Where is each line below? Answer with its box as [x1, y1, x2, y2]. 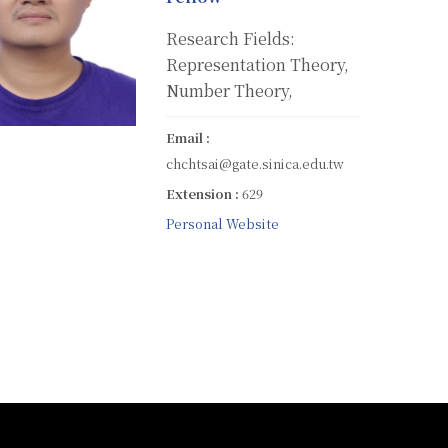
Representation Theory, [166, 52, 349, 76]
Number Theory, [166, 78, 293, 102]
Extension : [166, 183, 242, 203]
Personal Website [166, 213, 279, 233]
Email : [166, 127, 210, 147]
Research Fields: [166, 26, 295, 50]
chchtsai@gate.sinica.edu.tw [166, 153, 344, 173]
